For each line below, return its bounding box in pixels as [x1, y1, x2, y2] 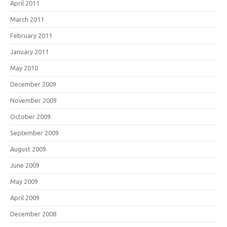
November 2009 [10, 97, 57, 104]
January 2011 [10, 48, 49, 55]
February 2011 [10, 32, 52, 39]
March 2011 [10, 16, 44, 23]
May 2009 [10, 178, 38, 185]
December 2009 [10, 81, 56, 88]
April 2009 [10, 194, 40, 201]
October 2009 [10, 113, 51, 120]
